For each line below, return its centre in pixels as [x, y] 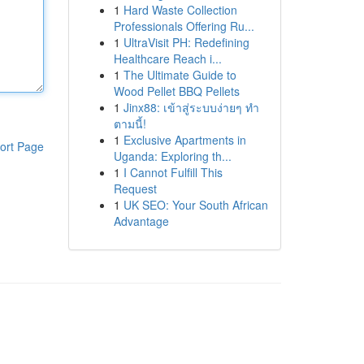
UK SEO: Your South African [195, 205]
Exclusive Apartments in [184, 140]
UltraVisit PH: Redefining [186, 42]
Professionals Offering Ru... [184, 26]
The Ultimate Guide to [180, 75]
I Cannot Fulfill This [173, 172]
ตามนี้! [130, 123]
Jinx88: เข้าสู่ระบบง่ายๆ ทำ [191, 107]
